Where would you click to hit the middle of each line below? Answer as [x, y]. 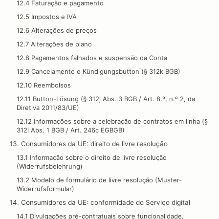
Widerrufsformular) [45, 189]
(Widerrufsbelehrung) [50, 166]
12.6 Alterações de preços [57, 30]
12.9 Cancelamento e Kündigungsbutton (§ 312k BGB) [99, 71]
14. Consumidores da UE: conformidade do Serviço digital [100, 202]
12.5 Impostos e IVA [47, 17]
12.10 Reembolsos [44, 85]
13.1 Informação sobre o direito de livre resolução [92, 157]
